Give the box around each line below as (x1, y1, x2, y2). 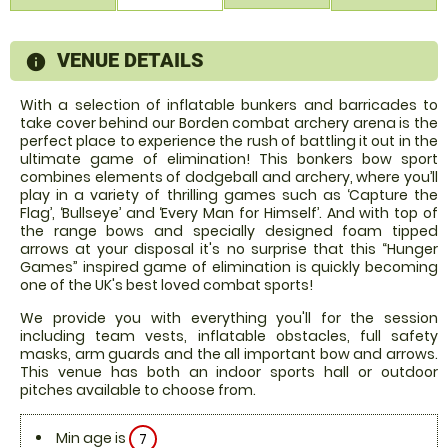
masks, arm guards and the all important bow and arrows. (20, 343, 438, 364)
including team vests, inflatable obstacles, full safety (20, 325, 438, 346)
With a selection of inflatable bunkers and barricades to (20, 94, 438, 115)
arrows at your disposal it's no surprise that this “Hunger (20, 238, 438, 259)
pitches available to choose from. (20, 379, 256, 400)
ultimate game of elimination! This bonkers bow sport (20, 148, 438, 169)
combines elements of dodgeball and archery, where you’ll (20, 166, 438, 187)
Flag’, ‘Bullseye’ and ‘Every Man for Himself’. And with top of (20, 202, 438, 223)
